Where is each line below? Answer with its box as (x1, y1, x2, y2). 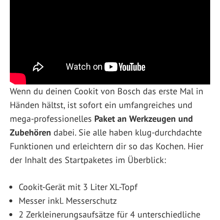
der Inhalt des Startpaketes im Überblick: (10, 154, 166, 165)
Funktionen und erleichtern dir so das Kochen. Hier (10, 140, 203, 152)
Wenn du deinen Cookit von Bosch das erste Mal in (10, 85, 203, 97)
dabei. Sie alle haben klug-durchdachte (51, 126, 202, 138)
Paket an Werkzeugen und (94, 112, 193, 124)
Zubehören (10, 126, 51, 138)
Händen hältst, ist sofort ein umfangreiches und (10, 99, 192, 110)
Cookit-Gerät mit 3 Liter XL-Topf (19, 181, 137, 192)
